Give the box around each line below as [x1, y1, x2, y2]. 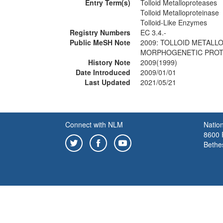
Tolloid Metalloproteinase [140, 7, 219, 17]
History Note [88, 57, 130, 67]
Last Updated [85, 77, 130, 87]
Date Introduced [76, 67, 130, 77]
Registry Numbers [70, 27, 130, 37]
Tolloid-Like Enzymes [140, 17, 207, 27]
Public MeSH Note [70, 37, 130, 47]
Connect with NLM [65, 119, 123, 129]
